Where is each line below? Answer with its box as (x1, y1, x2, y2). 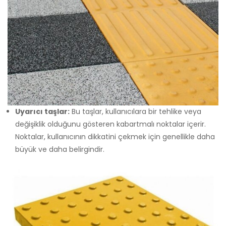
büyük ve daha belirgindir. (15, 144, 104, 155)
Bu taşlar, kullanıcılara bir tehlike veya (70, 106, 201, 117)
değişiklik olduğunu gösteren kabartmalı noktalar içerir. (15, 119, 206, 130)
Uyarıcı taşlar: (15, 106, 70, 117)
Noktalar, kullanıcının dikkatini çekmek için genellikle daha (15, 132, 215, 142)
